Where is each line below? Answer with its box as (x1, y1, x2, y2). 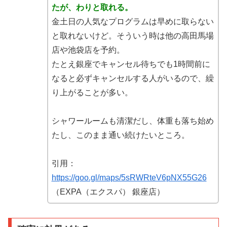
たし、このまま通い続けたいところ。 (51, 130, 190, 139)
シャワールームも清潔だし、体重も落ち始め (51, 116, 214, 125)
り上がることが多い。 (51, 88, 133, 97)
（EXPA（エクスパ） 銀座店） (51, 187, 165, 196)
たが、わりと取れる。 (51, 3, 133, 12)
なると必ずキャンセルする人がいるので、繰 (51, 73, 214, 83)
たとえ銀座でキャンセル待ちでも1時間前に (51, 59, 210, 68)
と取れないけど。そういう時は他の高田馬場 (51, 31, 214, 40)
